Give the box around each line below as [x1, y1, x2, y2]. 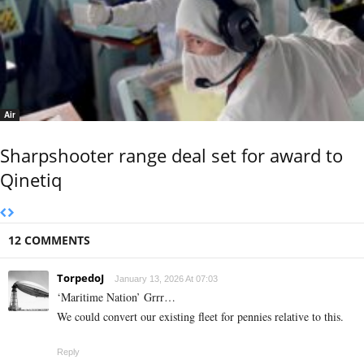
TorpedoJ [57, 270, 104, 285]
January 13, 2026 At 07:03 [115, 273, 218, 284]
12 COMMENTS [8, 232, 90, 248]
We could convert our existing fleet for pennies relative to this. [57, 308, 344, 324]
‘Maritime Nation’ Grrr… [57, 288, 175, 305]
